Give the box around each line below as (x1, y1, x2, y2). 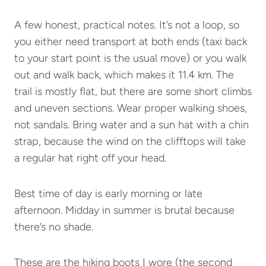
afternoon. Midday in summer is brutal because (14, 204, 235, 217)
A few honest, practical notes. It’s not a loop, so (14, 18, 239, 32)
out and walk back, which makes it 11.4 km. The (14, 68, 234, 82)
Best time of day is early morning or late (14, 187, 202, 201)
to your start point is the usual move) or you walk (14, 52, 246, 65)
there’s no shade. (14, 220, 93, 234)
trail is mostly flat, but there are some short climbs (14, 85, 252, 99)
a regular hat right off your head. (14, 151, 166, 165)
